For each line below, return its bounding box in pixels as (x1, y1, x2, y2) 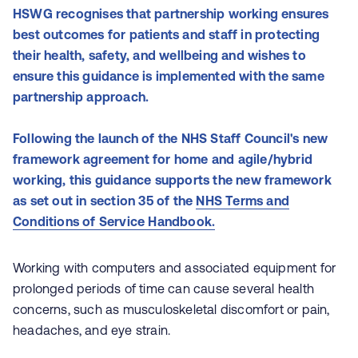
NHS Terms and (196, 193, 290, 208)
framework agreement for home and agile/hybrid (13, 152, 313, 166)
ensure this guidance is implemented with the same (13, 69, 324, 83)
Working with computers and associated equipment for (13, 261, 336, 275)
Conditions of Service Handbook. (13, 214, 216, 229)
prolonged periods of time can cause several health (13, 281, 315, 296)
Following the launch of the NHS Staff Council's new (13, 131, 328, 145)
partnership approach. (13, 89, 149, 104)
